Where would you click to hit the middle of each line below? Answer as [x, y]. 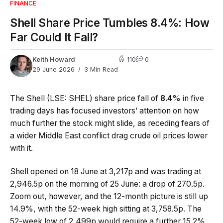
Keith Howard [54, 59]
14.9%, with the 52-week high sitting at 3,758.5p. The [106, 209]
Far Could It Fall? [54, 37]
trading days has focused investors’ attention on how [105, 111]
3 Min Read [100, 69]
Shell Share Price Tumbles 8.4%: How [110, 22]
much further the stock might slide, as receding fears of [110, 123]
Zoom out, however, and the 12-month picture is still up [109, 197]
